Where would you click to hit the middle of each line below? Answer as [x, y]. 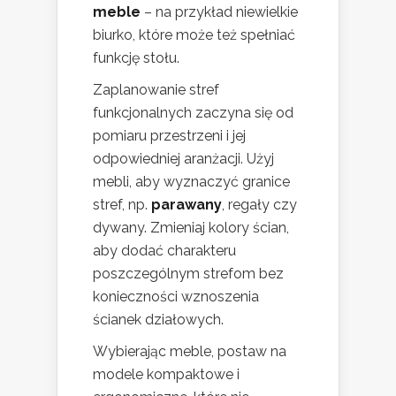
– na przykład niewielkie [219, 12]
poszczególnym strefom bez [188, 274]
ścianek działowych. [158, 320]
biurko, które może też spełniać [194, 35]
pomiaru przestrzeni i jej [169, 136]
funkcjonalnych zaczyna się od [193, 113]
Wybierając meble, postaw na [190, 352]
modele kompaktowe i [166, 375]
